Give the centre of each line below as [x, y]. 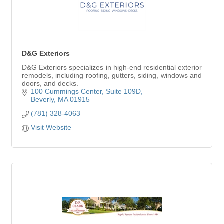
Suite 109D [123, 91]
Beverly [42, 99]
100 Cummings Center [66, 91]
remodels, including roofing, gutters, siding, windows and [112, 75]
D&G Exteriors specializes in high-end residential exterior [112, 67]
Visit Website [51, 127]
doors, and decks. [50, 83]
